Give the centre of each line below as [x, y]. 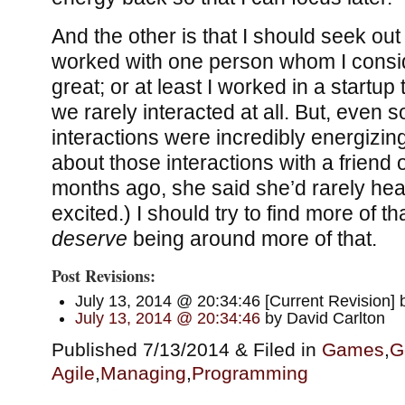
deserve [89, 239]
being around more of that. [252, 239]
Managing [143, 372]
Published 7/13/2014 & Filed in [186, 349]
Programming [250, 372]
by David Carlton [322, 318]
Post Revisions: [103, 275]
